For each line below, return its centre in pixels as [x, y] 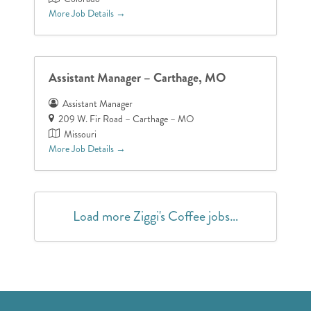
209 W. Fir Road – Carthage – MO [127, 119]
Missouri [81, 134]
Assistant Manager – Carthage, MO [137, 77]
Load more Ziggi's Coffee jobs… [155, 216]
